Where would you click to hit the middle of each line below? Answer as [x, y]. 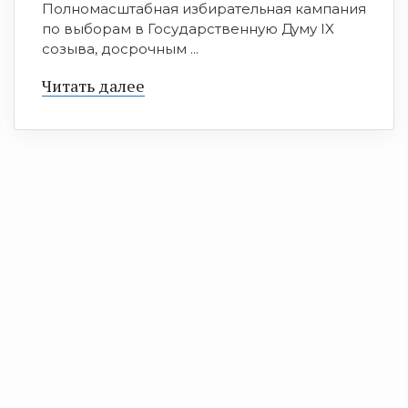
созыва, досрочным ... [120, 49]
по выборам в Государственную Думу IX [188, 29]
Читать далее [93, 86]
